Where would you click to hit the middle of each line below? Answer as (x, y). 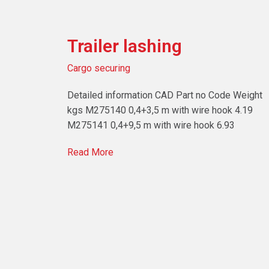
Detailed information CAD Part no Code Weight (165, 95)
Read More (90, 153)
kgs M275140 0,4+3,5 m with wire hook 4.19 (160, 110)
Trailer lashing (125, 46)
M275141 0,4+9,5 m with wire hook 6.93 (151, 125)
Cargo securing (99, 68)
